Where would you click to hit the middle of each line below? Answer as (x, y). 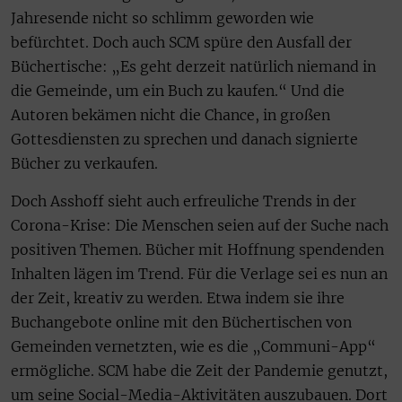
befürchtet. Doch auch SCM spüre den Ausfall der (181, 43)
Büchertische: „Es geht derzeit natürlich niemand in (193, 67)
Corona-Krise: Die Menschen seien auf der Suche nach (200, 225)
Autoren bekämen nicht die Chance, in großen (170, 115)
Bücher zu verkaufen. (84, 164)
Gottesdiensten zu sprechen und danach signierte (184, 140)
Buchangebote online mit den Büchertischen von (181, 322)
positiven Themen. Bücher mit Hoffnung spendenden (197, 249)
